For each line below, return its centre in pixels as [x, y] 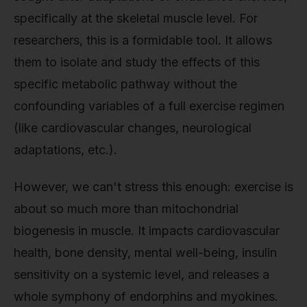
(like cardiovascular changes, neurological [133, 128]
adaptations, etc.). [65, 150]
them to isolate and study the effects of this [137, 62]
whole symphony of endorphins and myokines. [146, 296]
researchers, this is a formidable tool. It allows [143, 40]
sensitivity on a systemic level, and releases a [142, 274]
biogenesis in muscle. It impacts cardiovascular [147, 230]
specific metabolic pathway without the [125, 84]
